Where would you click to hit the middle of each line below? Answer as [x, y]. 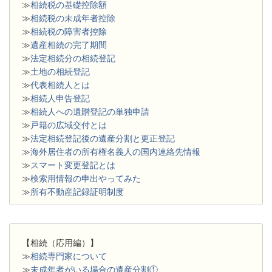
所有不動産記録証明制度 [77, 192]
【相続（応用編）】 [60, 243]
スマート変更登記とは [73, 165]
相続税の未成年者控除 [73, 19]
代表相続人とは [60, 85]
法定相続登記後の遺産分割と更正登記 [103, 139]
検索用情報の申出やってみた [86, 179]
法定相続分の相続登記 [73, 59]
